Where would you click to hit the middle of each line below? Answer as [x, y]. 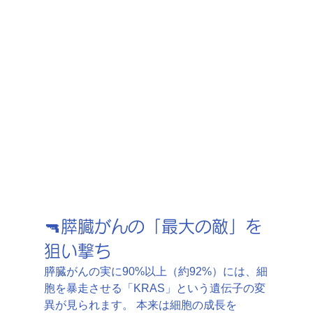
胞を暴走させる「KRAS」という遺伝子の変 [154, 288]
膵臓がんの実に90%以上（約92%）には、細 [155, 271]
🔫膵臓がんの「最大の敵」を [153, 226]
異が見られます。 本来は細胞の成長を [140, 305]
